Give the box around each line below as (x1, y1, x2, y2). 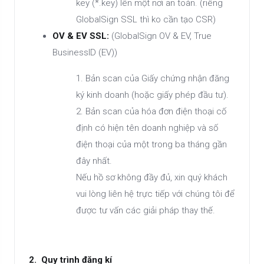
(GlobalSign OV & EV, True (111, 31, 212, 41)
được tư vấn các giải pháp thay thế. (76, 205, 215, 216)
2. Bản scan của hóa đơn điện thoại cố (76, 106, 226, 117)
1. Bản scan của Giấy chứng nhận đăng (76, 73, 229, 84)
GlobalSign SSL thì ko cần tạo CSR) (76, 14, 216, 25)
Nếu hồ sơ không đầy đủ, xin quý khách (76, 172, 227, 183)
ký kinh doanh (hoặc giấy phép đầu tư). (76, 90, 231, 100)
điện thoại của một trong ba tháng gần (76, 139, 227, 150)
